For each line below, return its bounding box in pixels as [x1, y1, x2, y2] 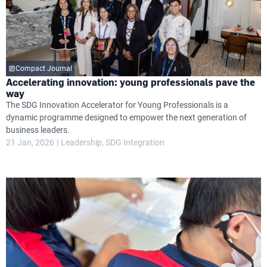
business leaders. [6, 125, 70, 135]
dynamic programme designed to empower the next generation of [6, 113, 247, 122]
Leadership [61, 138, 102, 147]
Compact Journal [15, 64, 72, 73]
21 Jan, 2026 [6, 138, 54, 147]
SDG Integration [105, 138, 164, 147]
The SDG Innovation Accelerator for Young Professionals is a [6, 100, 228, 110]
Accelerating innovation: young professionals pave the [6, 75, 255, 89]
